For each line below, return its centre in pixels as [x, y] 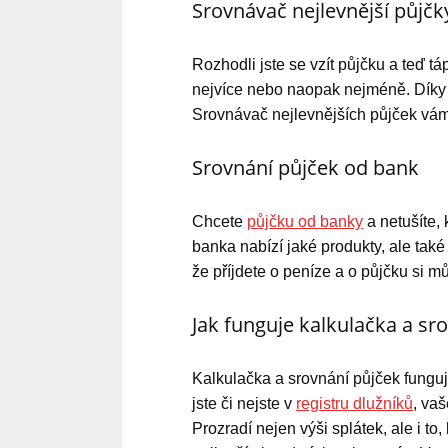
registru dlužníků [354, 403]
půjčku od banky [305, 221]
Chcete [219, 221]
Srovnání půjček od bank [305, 167]
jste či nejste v [244, 403]
